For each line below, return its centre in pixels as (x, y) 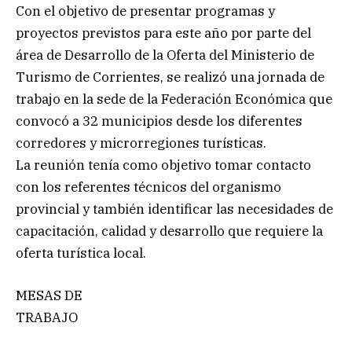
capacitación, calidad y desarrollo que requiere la (169, 231)
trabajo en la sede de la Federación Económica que (174, 99)
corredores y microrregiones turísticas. (141, 143)
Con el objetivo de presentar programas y (145, 11)
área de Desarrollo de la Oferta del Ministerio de (165, 55)
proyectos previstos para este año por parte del (163, 33)
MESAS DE (49, 296)
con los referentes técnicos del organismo (148, 187)
